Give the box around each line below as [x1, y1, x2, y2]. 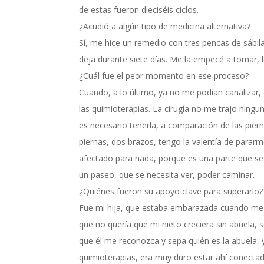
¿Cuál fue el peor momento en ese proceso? [79, 70, 249, 81]
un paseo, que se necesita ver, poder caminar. [79, 169, 255, 180]
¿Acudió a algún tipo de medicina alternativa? [79, 20, 251, 32]
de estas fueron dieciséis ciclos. [79, 4, 199, 15]
